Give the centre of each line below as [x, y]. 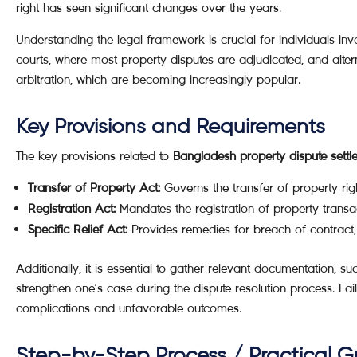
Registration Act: [72, 208]
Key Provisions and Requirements [171, 127]
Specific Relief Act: [78, 229]
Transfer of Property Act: [94, 188]
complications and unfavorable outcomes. [129, 308]
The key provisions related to [94, 156]
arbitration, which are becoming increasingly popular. [158, 79]
